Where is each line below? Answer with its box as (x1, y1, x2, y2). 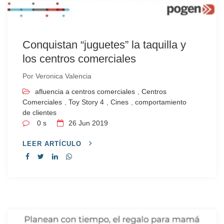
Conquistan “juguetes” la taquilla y (22, 38, 186, 51)
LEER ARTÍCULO (22, 140, 84, 147)
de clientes (22, 108, 56, 116)
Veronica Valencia (35, 72, 91, 80)
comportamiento (135, 98, 186, 106)
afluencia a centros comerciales (35, 87, 135, 95)
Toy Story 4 (68, 98, 104, 106)
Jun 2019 (78, 119, 108, 127)
